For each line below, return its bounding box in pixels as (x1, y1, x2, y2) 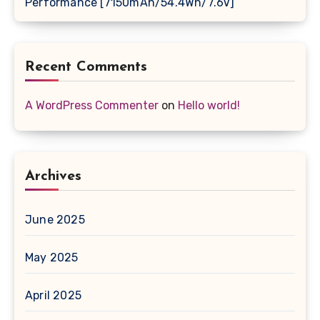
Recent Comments (25, 59, 147, 74)
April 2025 (25, 288, 81, 302)
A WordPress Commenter (25, 98, 159, 112)
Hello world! (178, 98, 240, 112)
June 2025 (25, 212, 85, 226)
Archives (25, 169, 81, 184)
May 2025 (25, 250, 79, 264)
